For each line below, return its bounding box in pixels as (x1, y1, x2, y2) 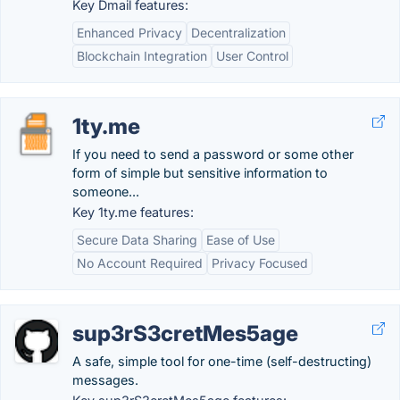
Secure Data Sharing (77, 232, 197, 247)
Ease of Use (206, 232, 275, 247)
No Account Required (77, 255, 203, 271)
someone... (72, 184, 139, 199)
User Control (216, 48, 288, 63)
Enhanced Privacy (77, 25, 182, 40)
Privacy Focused (212, 255, 308, 271)
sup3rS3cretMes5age (72, 321, 298, 346)
